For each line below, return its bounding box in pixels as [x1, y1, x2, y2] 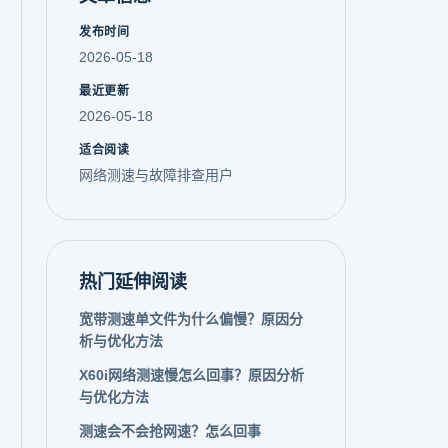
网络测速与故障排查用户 [79, 167, 233, 183]
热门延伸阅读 [79, 272, 187, 292]
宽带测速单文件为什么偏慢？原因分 [79, 311, 303, 327]
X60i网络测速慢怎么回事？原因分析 [79, 367, 304, 383]
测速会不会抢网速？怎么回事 [79, 423, 261, 439]
